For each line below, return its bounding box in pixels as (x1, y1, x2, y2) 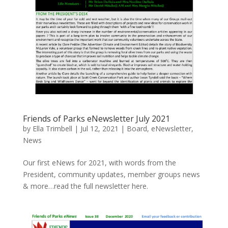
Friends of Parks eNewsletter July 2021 (22, 113, 170, 125)
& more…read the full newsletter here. (22, 181, 148, 191)
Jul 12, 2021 (80, 124, 119, 134)
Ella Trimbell (32, 124, 72, 134)
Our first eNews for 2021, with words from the (22, 158, 176, 168)
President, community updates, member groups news (22, 169, 200, 180)
